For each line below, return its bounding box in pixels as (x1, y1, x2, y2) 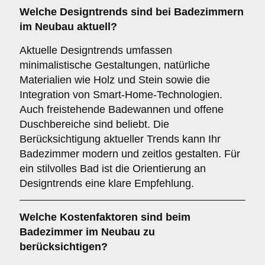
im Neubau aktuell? (20, 21, 117, 33)
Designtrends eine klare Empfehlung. (20, 177, 194, 189)
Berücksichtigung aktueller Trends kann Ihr (20, 133, 221, 145)
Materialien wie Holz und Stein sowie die (20, 74, 210, 86)
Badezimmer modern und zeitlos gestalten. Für (20, 148, 240, 160)
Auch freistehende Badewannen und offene (20, 104, 224, 115)
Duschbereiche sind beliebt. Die (20, 118, 169, 130)
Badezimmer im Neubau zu (20, 226, 155, 238)
